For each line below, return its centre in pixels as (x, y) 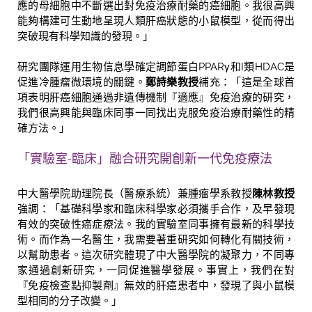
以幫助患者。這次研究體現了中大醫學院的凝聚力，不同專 (156, 255)
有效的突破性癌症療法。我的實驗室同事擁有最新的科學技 (156, 224)
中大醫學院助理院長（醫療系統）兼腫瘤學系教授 (135, 193)
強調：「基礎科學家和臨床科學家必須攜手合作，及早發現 (156, 209)
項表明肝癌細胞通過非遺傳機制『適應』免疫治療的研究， (156, 97)
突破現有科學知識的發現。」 (85, 36)
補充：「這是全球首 (247, 82)
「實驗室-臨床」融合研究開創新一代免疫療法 (145, 158)
